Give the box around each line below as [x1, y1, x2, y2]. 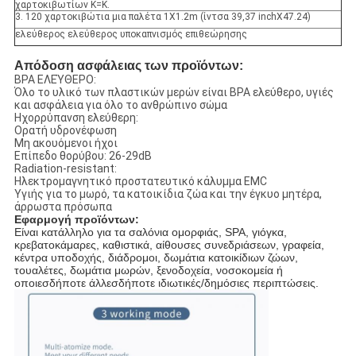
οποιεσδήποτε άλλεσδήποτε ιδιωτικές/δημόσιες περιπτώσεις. [14, 277, 319, 290]
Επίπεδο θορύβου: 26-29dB [14, 149, 152, 163]
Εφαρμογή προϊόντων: [14, 213, 139, 226]
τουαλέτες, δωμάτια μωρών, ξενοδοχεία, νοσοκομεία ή [14, 264, 283, 277]
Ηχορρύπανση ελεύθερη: [14, 111, 138, 125]
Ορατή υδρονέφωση [14, 124, 117, 137]
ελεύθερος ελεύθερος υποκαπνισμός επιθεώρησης [14, 29, 247, 41]
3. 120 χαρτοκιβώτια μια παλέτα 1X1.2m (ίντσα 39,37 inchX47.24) [14, 11, 311, 23]
